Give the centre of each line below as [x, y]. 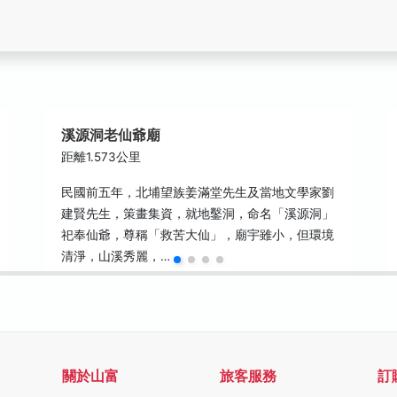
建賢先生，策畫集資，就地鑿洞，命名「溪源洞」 [198, 214]
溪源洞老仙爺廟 [111, 135]
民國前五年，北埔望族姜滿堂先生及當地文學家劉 [198, 192]
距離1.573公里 [101, 157]
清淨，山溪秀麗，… [116, 256]
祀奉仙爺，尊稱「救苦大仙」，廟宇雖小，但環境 [198, 235]
